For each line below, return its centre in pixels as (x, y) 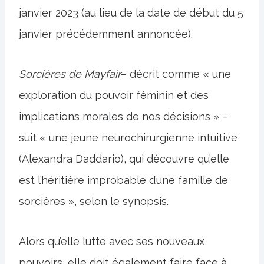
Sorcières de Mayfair (70, 74)
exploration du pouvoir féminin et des (114, 95)
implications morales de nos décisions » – (123, 116)
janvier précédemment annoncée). (106, 34)
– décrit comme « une (176, 74)
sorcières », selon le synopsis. (94, 201)
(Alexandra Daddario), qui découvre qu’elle (124, 159)
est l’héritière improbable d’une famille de (123, 180)
